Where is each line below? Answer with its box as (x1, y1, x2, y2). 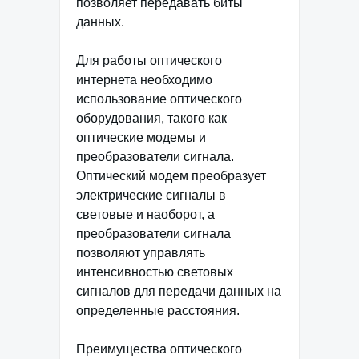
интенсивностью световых (76, 264, 233, 279)
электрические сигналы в (76, 188, 226, 202)
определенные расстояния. (76, 303, 240, 317)
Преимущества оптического (76, 341, 242, 356)
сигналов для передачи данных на (76, 284, 281, 298)
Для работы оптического (76, 53, 222, 67)
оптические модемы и (76, 130, 206, 144)
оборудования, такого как (76, 111, 227, 125)
